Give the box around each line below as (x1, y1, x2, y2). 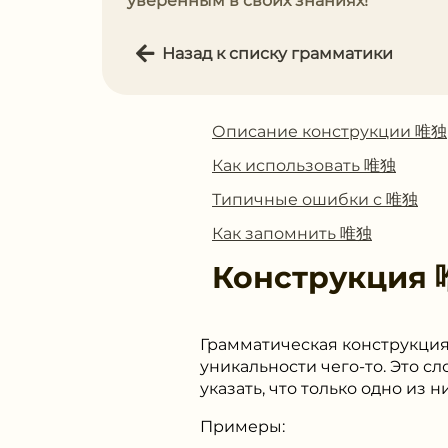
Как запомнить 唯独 (212, 224, 372, 243)
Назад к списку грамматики (162, 43, 393, 63)
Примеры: (200, 417, 285, 436)
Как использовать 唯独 (212, 156, 396, 175)
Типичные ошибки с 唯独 (212, 190, 418, 209)
